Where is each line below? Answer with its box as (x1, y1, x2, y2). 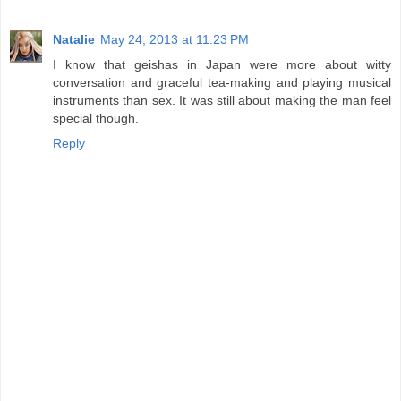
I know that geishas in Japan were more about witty (53, 57, 391, 73)
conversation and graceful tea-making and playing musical (53, 75, 391, 90)
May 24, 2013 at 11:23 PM (100, 32, 249, 47)
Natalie (53, 32, 95, 47)
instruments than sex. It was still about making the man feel (53, 93, 391, 108)
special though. (53, 111, 139, 126)
